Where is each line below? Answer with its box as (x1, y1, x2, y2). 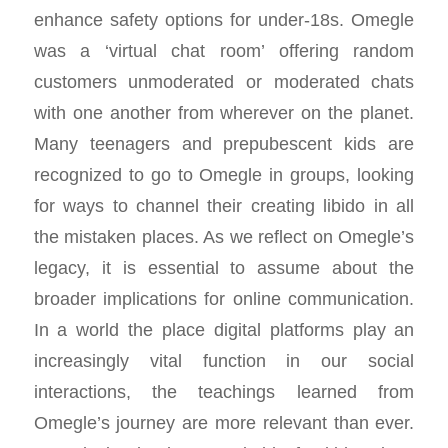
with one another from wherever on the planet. (33, 101, 415, 123)
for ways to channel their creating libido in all (33, 194, 415, 216)
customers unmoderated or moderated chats (33, 70, 415, 92)
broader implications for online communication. (33, 287, 415, 309)
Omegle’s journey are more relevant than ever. (33, 411, 415, 433)
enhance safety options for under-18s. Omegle (33, 8, 415, 30)
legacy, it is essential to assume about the (33, 256, 415, 278)
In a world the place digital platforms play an (33, 318, 415, 340)
